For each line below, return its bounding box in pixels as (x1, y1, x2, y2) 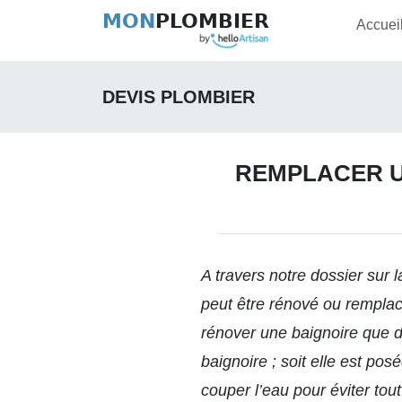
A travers (201, 267, 269, 284)
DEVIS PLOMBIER (102, 87, 255, 107)
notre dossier (269, 267, 363, 284)
